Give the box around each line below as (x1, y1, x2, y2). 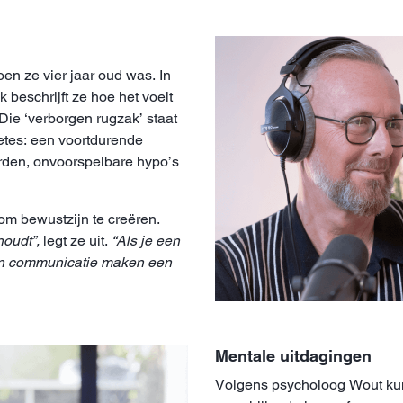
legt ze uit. (40, 231, 112, 249)
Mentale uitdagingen (215, 345, 372, 365)
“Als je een (112, 231, 180, 249)
